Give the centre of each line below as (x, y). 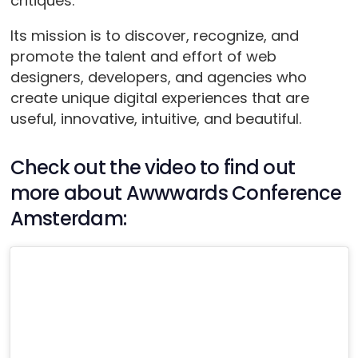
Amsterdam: (68, 219)
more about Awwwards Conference (175, 193)
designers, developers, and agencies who (158, 78)
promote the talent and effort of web (143, 57)
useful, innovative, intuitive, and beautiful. (155, 119)
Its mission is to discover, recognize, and (154, 36)
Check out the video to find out (153, 168)
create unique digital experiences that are (159, 98)
